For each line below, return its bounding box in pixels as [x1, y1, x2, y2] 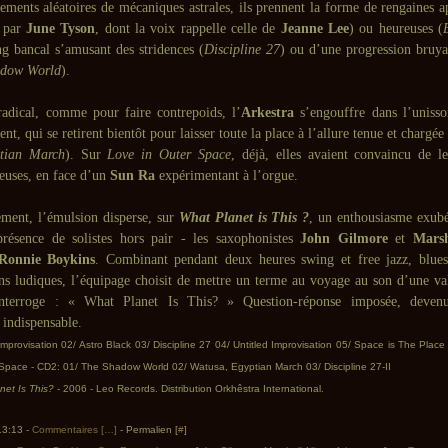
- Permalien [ [117, 424, 178, 435]
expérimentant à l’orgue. [155, 168, 298, 183]
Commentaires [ [32, 424, 104, 435]
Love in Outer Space [107, 147, 232, 162]
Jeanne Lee [280, 21, 350, 36]
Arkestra [241, 105, 295, 120]
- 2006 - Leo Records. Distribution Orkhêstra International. [57, 383, 324, 394]
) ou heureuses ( [349, 21, 444, 36]
